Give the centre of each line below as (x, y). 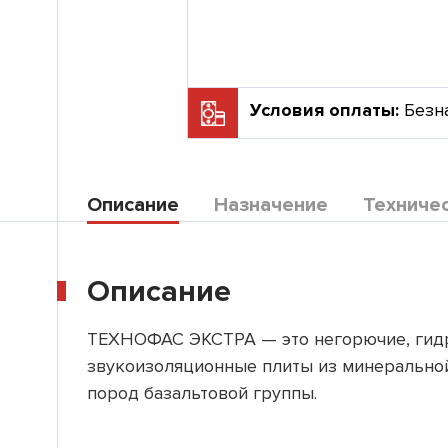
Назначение (271, 205)
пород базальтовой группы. (202, 393)
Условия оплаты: (327, 110)
